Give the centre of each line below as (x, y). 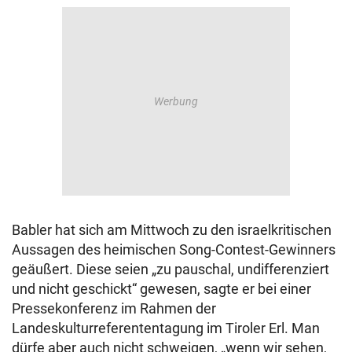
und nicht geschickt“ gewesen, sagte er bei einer (161, 289)
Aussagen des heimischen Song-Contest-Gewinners (174, 250)
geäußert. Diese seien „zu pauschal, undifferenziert (170, 269)
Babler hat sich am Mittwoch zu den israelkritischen (172, 230)
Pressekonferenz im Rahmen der (114, 309)
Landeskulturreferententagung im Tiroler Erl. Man (166, 328)
